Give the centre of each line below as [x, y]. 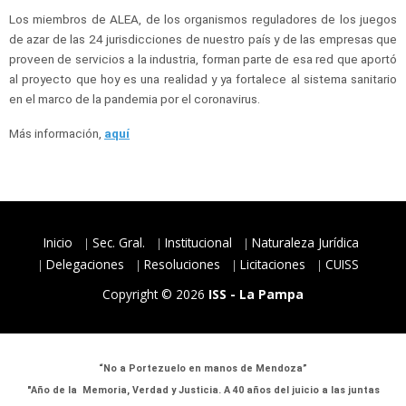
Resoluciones [182, 264]
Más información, [57, 133]
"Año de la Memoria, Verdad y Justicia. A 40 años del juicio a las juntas [203, 390]
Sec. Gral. [118, 242]
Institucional [198, 242]
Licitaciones [272, 264]
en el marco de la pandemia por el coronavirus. [135, 98]
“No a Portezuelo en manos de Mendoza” [203, 368]
